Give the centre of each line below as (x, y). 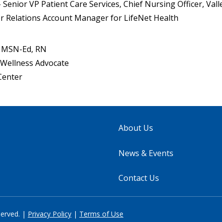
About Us (136, 128)
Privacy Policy (50, 214)
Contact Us (139, 178)
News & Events (146, 153)
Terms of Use (101, 214)
